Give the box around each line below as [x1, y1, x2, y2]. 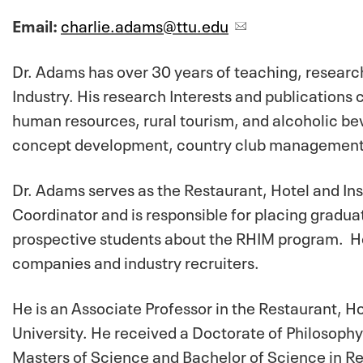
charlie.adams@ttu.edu [61, 11, 228, 36]
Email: [12, 11, 61, 36]
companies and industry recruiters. [12, 248, 259, 273]
